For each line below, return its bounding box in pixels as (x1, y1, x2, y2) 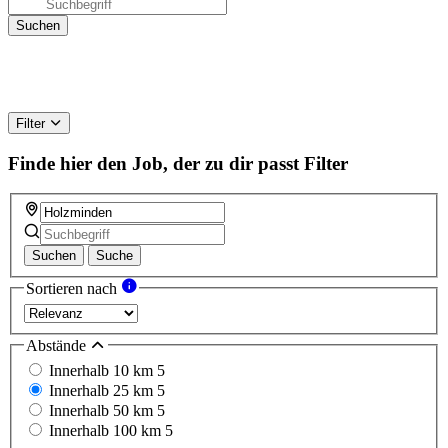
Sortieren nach (26, 280, 121, 298)
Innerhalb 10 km (49, 362, 157, 380)
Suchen (32, 248, 76, 264)
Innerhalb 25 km (49, 382, 157, 400)
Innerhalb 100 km (49, 422, 165, 440)
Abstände (26, 336, 90, 354)
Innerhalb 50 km (49, 402, 157, 420)
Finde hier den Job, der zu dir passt (8, 152, 299, 174)
